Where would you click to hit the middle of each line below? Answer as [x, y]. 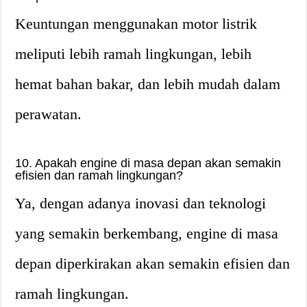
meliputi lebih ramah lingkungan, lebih [134, 54]
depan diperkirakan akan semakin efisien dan [153, 263]
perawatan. [49, 114]
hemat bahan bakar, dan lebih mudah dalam [148, 84]
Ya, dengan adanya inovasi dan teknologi [141, 203]
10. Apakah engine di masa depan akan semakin [148, 163]
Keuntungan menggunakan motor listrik [136, 24]
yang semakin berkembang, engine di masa [147, 233]
